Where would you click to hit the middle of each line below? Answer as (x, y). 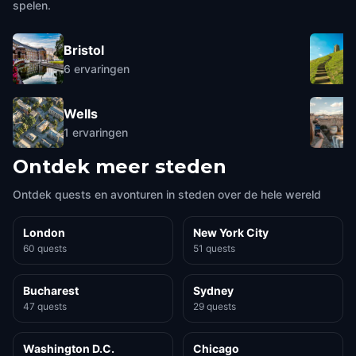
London (44, 232)
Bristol (84, 50)
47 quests (45, 306)
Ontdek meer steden (120, 166)
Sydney (213, 290)
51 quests (214, 248)
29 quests (215, 306)
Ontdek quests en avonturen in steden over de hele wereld (167, 194)
